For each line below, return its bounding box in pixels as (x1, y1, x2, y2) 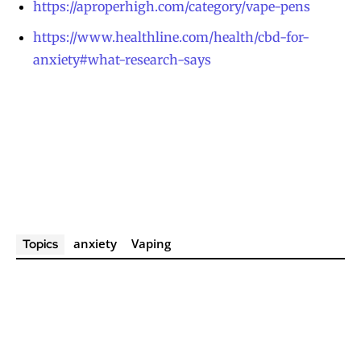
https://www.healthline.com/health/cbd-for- (33, 29, 309, 46)
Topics (23, 236, 58, 253)
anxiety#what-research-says (33, 52, 211, 68)
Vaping (131, 235, 171, 252)
